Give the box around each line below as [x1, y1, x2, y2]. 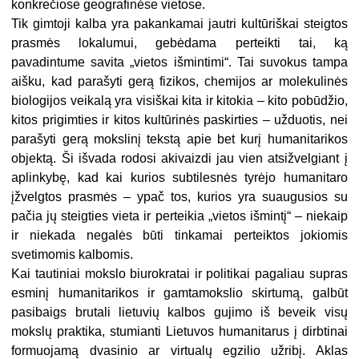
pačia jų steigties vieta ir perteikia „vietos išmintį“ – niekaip [11, 209, 348, 224]
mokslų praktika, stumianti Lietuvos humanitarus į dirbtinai [11, 325, 348, 339]
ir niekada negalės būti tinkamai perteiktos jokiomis [11, 228, 348, 243]
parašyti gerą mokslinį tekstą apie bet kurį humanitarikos [11, 132, 348, 147]
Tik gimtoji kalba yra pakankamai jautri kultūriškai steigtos [11, 17, 348, 31]
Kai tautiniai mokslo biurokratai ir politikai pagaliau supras [11, 267, 348, 281]
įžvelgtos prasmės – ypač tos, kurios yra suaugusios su [11, 190, 348, 204]
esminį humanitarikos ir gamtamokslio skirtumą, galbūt [11, 286, 348, 301]
